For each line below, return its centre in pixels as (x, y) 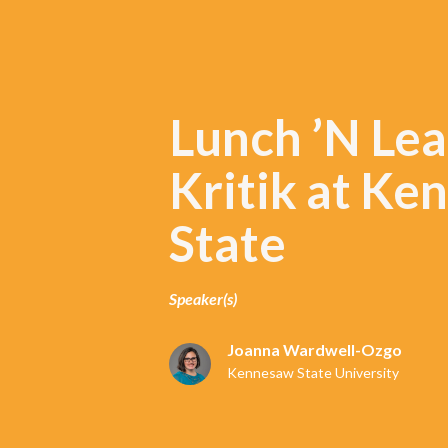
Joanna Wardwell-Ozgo (314, 349)
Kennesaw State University (313, 372)
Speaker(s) (203, 299)
